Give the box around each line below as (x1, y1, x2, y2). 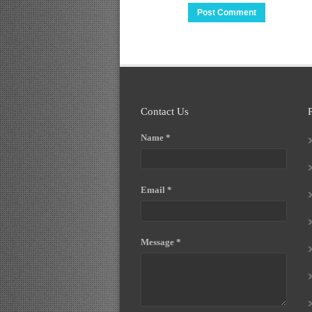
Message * (141, 237, 181, 247)
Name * (141, 132, 171, 143)
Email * (141, 185, 172, 195)
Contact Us (141, 106, 189, 117)
